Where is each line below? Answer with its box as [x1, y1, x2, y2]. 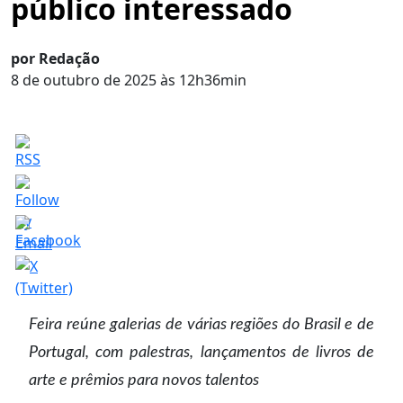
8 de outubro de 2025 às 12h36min [11, 70, 246, 90]
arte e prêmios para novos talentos [29, 372, 259, 388]
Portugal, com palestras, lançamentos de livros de [29, 345, 374, 360]
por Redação [11, 49, 100, 68]
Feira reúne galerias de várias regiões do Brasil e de [29, 317, 374, 332]
